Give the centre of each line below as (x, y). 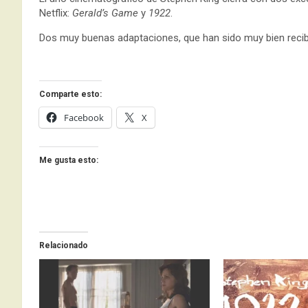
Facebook (84, 117)
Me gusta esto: (69, 160)
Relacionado (64, 245)
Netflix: (54, 13)
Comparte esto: (70, 94)
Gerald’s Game (104, 13)
